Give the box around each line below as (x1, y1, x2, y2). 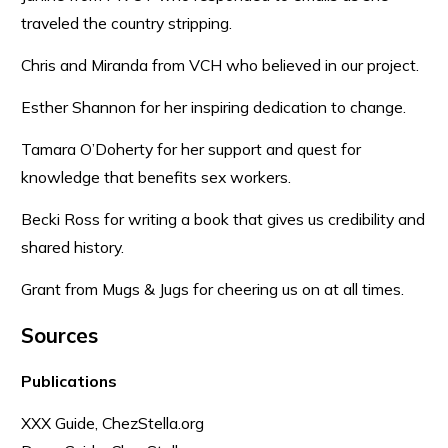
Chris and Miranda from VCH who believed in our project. (21, 55, 419, 75)
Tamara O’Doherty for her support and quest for (21, 139, 361, 159)
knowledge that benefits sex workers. (21, 167, 291, 187)
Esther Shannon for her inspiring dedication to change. (21, 97, 406, 117)
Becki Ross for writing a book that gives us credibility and (21, 209, 425, 229)
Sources (21, 322, 98, 348)
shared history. (21, 237, 124, 257)
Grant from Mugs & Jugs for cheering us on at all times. (21, 279, 404, 299)
